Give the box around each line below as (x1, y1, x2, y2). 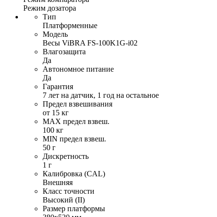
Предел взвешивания (43, 100, 112, 108)
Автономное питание (43, 65, 114, 74)
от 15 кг (43, 108, 69, 117)
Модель (43, 30, 68, 39)
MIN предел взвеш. (43, 135, 106, 143)
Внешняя (43, 178, 73, 187)
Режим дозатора (23, 4, 76, 13)
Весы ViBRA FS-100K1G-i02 (43, 39, 138, 47)
